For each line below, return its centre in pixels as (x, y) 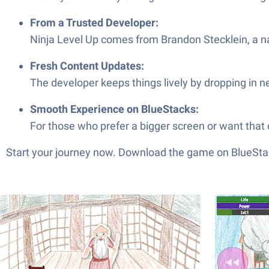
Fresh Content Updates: (87, 66)
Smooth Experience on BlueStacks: (114, 109)
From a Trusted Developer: (94, 23)
